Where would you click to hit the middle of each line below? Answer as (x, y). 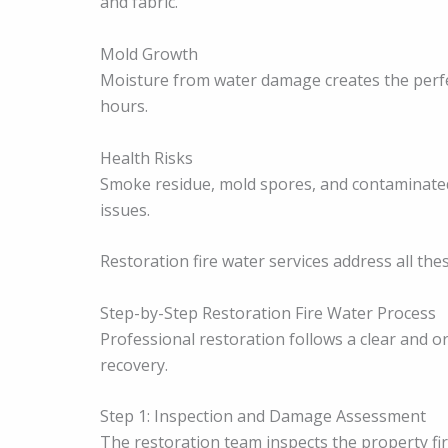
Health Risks (146, 157)
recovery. (134, 364)
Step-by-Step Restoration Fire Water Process (268, 312)
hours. (124, 105)
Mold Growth (149, 53)
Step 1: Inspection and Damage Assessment (263, 416)
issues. (125, 209)
